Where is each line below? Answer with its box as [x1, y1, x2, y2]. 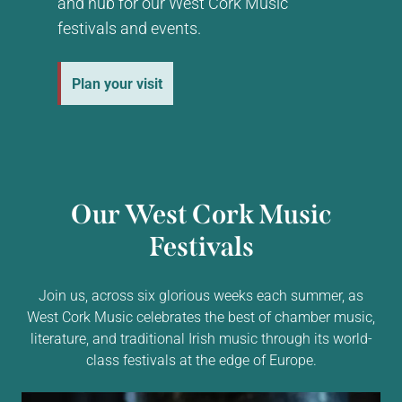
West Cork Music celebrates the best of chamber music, [27, 306, 375, 326]
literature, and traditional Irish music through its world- [30, 328, 372, 347]
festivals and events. [57, 16, 201, 39]
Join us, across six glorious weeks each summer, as [39, 284, 363, 304]
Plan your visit [72, 73, 162, 92]
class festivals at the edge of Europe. [85, 349, 317, 369]
